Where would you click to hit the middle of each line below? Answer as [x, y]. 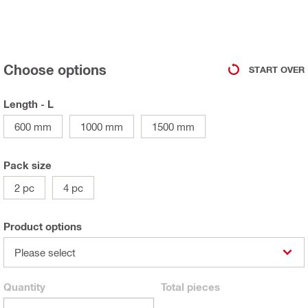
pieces [202, 287]
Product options [43, 227]
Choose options [55, 70]
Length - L [29, 104]
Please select [45, 253]
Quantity [24, 287]
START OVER [277, 69]
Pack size [27, 165]
